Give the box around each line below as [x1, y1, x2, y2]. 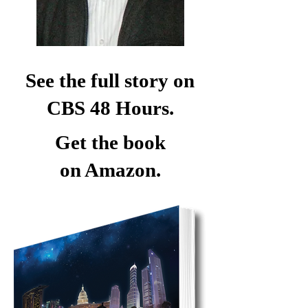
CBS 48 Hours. [46, 97, 174, 119]
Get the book [54, 131, 166, 153]
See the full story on [25, 69, 195, 91]
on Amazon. [59, 159, 161, 181]
